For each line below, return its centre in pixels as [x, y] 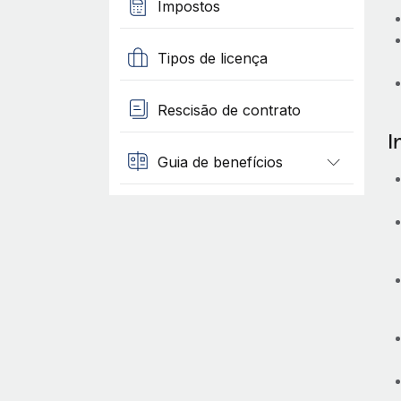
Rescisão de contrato [229, 110]
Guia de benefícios [220, 162]
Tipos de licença [212, 58]
